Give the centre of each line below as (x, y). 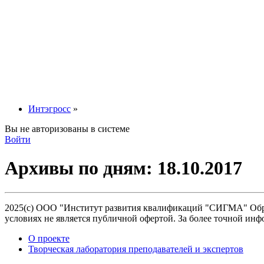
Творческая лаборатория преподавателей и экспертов (136, 249)
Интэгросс (49, 108)
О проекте (49, 238)
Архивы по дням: (81, 168)
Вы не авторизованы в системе (67, 128)
